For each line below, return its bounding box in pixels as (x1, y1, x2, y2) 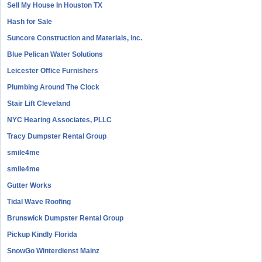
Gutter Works (7, 181, 52, 189)
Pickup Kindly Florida (7, 230, 78, 239)
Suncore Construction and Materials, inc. (7, 34, 143, 42)
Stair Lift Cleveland (7, 99, 71, 108)
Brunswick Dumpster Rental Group (7, 214, 124, 222)
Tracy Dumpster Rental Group (7, 132, 107, 140)
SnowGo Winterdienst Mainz (7, 247, 100, 255)
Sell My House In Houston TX (7, 1, 103, 9)
